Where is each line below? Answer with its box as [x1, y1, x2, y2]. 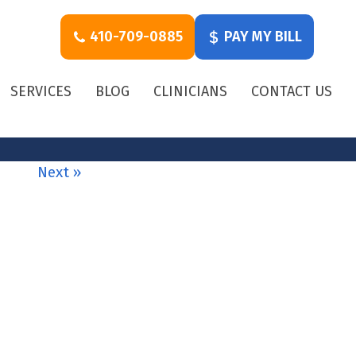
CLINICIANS [153, 83, 227, 100]
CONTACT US [251, 83, 332, 100]
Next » [37, 163, 82, 181]
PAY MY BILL [221, 28, 302, 45]
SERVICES [10, 83, 72, 100]
